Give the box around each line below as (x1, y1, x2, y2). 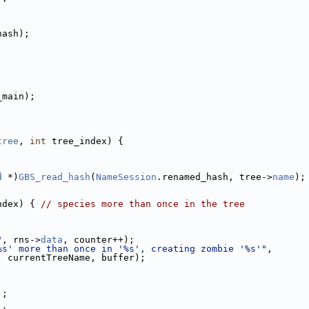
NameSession (96, 172, 157, 182)
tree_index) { (46, 136, 123, 146)
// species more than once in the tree (41, 199, 245, 209)
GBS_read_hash (19, 172, 90, 182)
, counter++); (63, 235, 134, 245)
